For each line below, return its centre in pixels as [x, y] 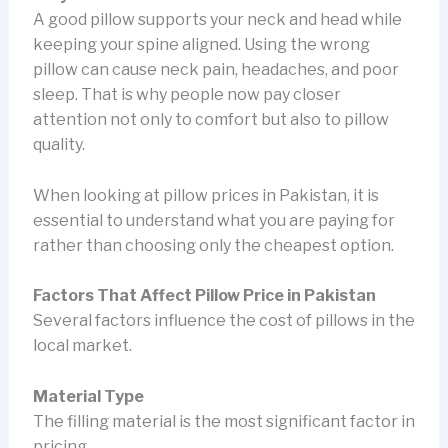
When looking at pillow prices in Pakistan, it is [205, 195]
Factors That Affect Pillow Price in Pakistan [204, 296]
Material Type [88, 397]
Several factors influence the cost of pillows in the [223, 321]
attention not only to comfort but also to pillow [210, 120]
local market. [82, 346]
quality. [58, 145]
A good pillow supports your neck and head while [217, 20]
